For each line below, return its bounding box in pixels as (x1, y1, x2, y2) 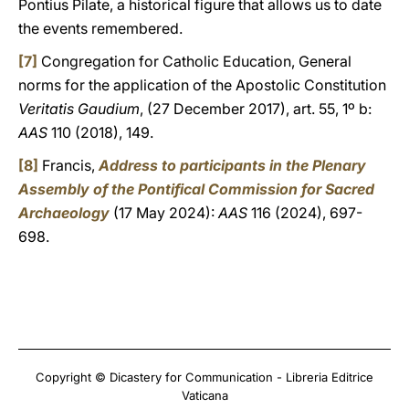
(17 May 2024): (110, 204, 218, 222)
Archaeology (18, 204, 110, 222)
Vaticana (181, 388, 228, 403)
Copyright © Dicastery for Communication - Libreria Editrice (36, 370, 373, 384)
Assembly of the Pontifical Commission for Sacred (18, 180, 374, 198)
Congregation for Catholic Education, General (37, 52, 351, 70)
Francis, (38, 156, 99, 174)
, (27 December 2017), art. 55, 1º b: (140, 100, 372, 118)
